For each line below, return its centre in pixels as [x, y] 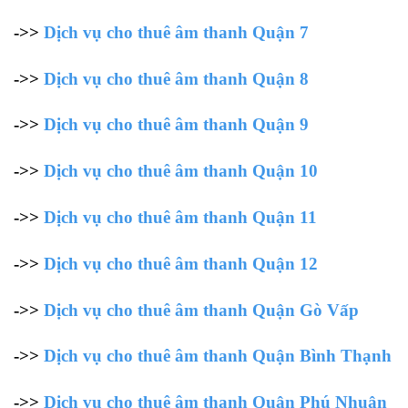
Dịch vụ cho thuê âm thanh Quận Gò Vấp [201, 310]
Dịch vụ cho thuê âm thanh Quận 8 [176, 78]
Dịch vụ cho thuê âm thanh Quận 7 [176, 32]
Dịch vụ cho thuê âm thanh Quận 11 [180, 218]
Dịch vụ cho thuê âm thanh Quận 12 [181, 263]
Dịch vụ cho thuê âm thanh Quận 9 [176, 125]
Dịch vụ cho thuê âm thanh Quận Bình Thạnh [218, 356]
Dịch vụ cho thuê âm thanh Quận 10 [181, 171]
